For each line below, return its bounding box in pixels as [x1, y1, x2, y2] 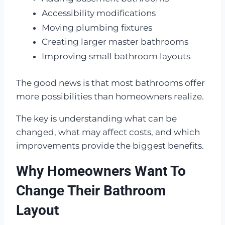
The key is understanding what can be [16, 113, 177, 124]
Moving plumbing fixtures [42, 22, 152, 33]
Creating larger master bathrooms [42, 37, 188, 47]
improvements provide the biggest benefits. [16, 140, 204, 151]
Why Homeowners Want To [16, 162, 186, 179]
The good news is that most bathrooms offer [16, 77, 205, 88]
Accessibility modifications [42, 8, 156, 18]
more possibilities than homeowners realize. [16, 91, 204, 101]
